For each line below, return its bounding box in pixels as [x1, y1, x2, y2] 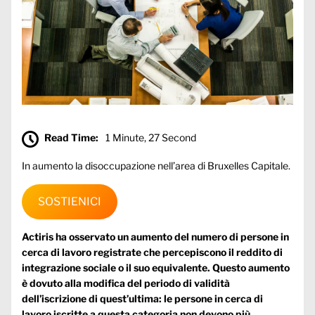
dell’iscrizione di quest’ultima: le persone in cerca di [22, 292, 263, 304]
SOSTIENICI [37, 195, 101, 209]
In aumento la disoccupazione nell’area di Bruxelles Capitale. [22, 159, 290, 172]
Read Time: [44, 131, 98, 144]
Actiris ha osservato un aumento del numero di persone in [22, 230, 289, 243]
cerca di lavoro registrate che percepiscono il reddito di [22, 245, 283, 258]
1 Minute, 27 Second [105, 131, 196, 144]
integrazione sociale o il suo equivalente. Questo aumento [22, 261, 290, 274]
